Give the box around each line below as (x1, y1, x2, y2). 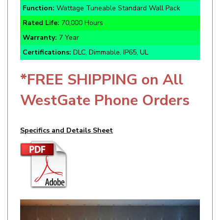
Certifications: (23, 30, 71, 40)
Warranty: (23, 16, 59, 26)
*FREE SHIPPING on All (20, 53, 183, 73)
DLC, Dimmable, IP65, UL (71, 30, 148, 40)
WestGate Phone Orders (20, 73, 190, 94)
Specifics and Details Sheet (20, 109, 113, 118)
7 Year (59, 16, 79, 26)
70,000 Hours (59, 1, 103, 11)
